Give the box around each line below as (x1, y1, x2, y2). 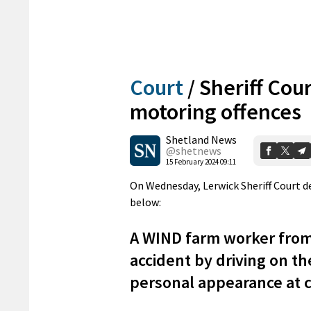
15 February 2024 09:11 (166, 156, 236, 167)
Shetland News (166, 132, 237, 146)
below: (130, 194, 161, 209)
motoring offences (130, 97, 301, 126)
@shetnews (166, 143, 221, 158)
